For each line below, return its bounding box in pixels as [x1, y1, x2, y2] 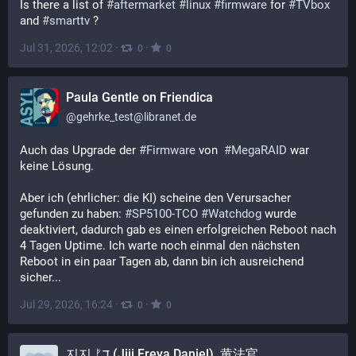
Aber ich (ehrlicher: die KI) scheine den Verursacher [20, 191, 291, 205]
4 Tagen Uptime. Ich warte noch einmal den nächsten [20, 238, 300, 253]
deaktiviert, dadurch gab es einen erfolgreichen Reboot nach [20, 222, 336, 237]
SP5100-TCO [132, 207, 198, 221]
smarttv [49, 14, 90, 28]
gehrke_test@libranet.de [76, 110, 196, 123]
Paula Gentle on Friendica [66, 90, 213, 105]
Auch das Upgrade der [20, 143, 139, 157]
